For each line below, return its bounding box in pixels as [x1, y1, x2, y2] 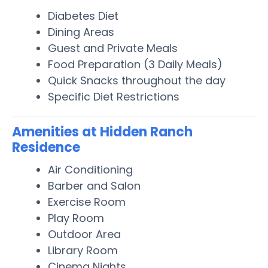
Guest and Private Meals [48, 40, 178, 56]
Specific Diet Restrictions [48, 89, 179, 104]
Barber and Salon [48, 178, 141, 193]
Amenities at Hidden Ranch [12, 122, 193, 141]
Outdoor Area [48, 226, 121, 242]
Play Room [48, 210, 104, 226]
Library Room [48, 242, 118, 258]
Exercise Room [48, 194, 126, 209]
